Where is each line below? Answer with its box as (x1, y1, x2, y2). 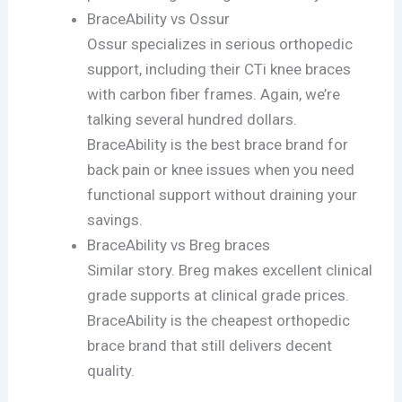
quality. (87, 361, 135, 380)
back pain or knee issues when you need (87, 160, 355, 179)
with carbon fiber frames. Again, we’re (87, 84, 341, 103)
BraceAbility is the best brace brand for (87, 135, 349, 153)
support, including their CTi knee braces (87, 59, 352, 78)
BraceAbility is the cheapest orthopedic (87, 310, 351, 329)
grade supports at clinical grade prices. (87, 285, 350, 304)
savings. (87, 210, 144, 229)
